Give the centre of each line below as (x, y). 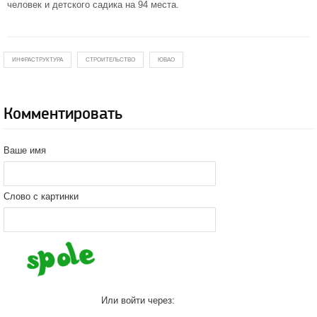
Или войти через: (138, 300)
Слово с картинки (41, 196)
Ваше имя (25, 150)
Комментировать (63, 114)
